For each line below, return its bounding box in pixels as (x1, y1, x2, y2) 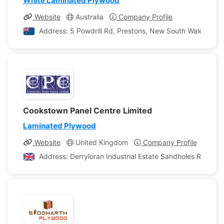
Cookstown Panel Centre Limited (23, 105, 152, 115)
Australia (73, 12, 103, 21)
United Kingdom (73, 138, 128, 146)
